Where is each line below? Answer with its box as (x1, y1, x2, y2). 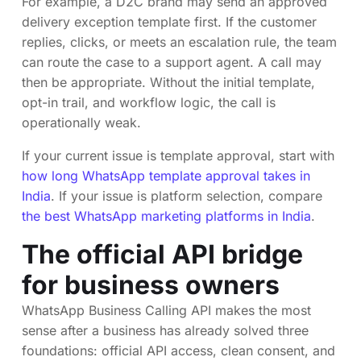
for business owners (22, 269, 280, 301)
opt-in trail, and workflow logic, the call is (22, 94, 276, 111)
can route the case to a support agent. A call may (22, 54, 322, 71)
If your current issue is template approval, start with (22, 147, 334, 164)
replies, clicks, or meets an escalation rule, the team (22, 34, 337, 51)
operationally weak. (22, 114, 141, 131)
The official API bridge (22, 239, 303, 271)
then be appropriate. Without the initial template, (22, 74, 315, 91)
